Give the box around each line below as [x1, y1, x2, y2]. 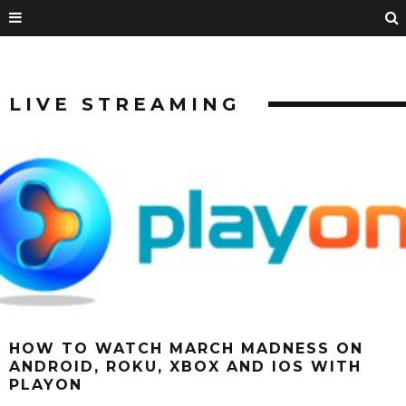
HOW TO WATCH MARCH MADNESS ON [9, 340, 363, 358]
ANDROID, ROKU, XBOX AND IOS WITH [9, 358, 362, 376]
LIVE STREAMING [9, 93, 241, 115]
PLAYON [9, 376, 82, 394]
